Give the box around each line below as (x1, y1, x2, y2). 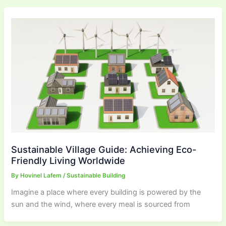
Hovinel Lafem (20, 172, 64, 180)
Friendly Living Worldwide (11, 155, 126, 166)
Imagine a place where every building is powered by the (11, 188, 201, 197)
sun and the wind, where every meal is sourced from (11, 200, 191, 209)
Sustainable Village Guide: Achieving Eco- (11, 144, 197, 155)
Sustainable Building (67, 172, 126, 180)
